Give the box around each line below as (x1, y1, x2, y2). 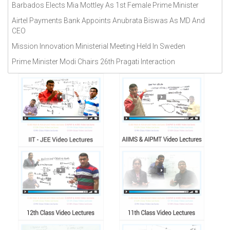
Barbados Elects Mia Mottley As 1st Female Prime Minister (12, 1, 199, 10)
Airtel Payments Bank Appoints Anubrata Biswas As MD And (12, 16, 205, 25)
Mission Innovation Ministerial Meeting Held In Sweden (12, 42, 185, 51)
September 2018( (12, 5, 67, 13)
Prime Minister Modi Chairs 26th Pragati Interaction (12, 57, 175, 66)
